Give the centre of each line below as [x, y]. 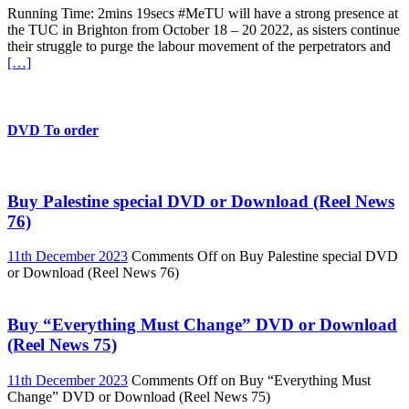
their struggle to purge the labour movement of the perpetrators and [199, 47]
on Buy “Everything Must [294, 380]
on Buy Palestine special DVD [308, 257]
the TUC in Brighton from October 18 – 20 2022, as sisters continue [204, 30]
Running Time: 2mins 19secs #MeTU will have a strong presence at [203, 14]
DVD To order [53, 130]
